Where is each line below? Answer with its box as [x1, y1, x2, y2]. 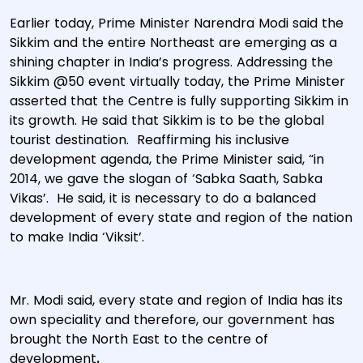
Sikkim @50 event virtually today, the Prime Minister [10, 72, 345, 91]
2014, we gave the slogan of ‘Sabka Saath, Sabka [10, 169, 322, 188]
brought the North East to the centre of [10, 330, 268, 348]
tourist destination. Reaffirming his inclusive [10, 130, 289, 149]
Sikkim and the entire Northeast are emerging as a [10, 33, 337, 52]
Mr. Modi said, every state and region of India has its [10, 291, 343, 310]
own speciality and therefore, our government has [10, 310, 335, 329]
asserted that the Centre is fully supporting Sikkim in [10, 92, 348, 110]
